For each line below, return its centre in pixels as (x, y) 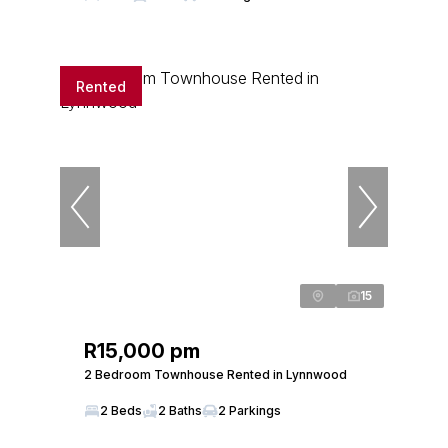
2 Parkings (249, 410)
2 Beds (121, 410)
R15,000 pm (142, 351)
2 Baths (180, 410)
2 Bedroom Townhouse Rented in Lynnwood (215, 374)
